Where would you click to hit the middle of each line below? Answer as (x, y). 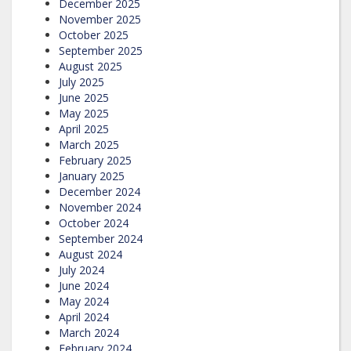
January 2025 (92, 175)
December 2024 (100, 191)
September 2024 (101, 238)
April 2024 (84, 317)
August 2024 (90, 254)
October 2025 (94, 34)
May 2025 (84, 113)
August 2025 (90, 66)
